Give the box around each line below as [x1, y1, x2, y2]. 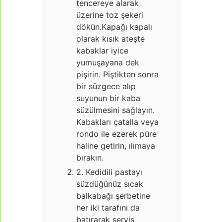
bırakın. [76, 153, 104, 163]
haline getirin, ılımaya [76, 141, 155, 151]
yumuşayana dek [76, 57, 139, 68]
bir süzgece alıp [76, 81, 136, 92]
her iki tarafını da [76, 203, 140, 213]
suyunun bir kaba [76, 93, 140, 104]
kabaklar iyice [76, 46, 128, 56]
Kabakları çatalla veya [76, 117, 159, 127]
